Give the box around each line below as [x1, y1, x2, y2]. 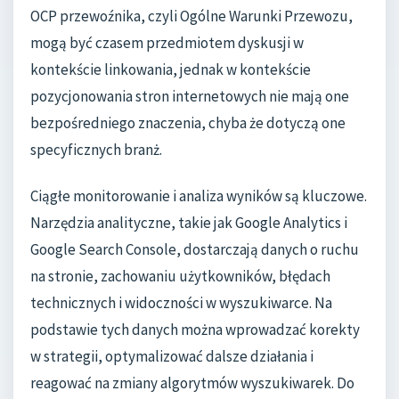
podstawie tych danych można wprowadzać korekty [30, 319, 360, 339]
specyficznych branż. [30, 139, 162, 159]
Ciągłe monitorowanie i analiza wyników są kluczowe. [30, 185, 367, 206]
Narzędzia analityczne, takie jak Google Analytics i [30, 212, 347, 232]
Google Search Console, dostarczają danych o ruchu [30, 239, 359, 259]
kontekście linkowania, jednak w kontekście [30, 59, 311, 79]
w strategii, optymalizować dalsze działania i [30, 346, 313, 366]
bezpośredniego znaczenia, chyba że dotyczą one [30, 112, 346, 133]
